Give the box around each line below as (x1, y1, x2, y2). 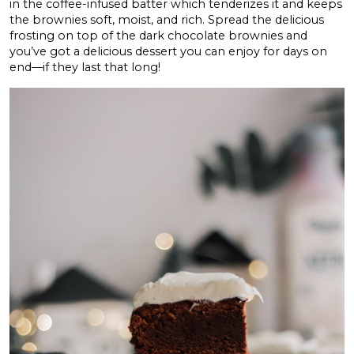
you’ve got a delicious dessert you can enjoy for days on (9, 43, 327, 58)
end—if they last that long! (9, 59, 160, 74)
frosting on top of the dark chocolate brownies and (9, 28, 307, 43)
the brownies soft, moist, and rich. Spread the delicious (9, 12, 324, 27)
